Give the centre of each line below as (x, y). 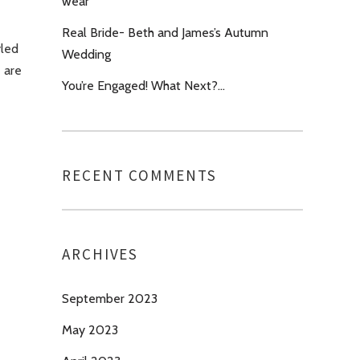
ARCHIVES (100, 254)
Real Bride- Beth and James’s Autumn (165, 33)
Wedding (86, 54)
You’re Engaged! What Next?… (143, 86)
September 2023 (110, 299)
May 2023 (90, 330)
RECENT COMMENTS (139, 175)
